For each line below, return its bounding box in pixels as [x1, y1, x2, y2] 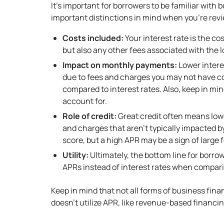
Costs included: [62, 32, 123, 43]
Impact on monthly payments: [62, 59, 177, 70]
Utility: [62, 149, 88, 160]
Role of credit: [62, 110, 116, 121]
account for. [62, 95, 107, 106]
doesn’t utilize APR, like [51, 196, 135, 208]
